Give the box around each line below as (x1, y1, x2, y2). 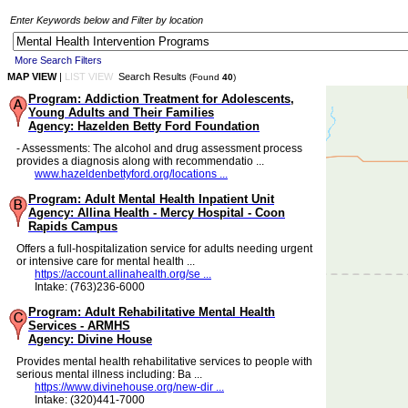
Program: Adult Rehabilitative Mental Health (28, 305, 275, 319)
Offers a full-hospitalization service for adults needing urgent (16, 242, 312, 255)
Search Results (118, 71, 187, 82)
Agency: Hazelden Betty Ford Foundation (28, 119, 260, 133)
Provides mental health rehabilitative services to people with (16, 355, 312, 368)
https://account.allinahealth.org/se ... (35, 268, 211, 280)
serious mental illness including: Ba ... (16, 368, 202, 381)
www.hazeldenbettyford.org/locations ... (35, 168, 228, 180)
